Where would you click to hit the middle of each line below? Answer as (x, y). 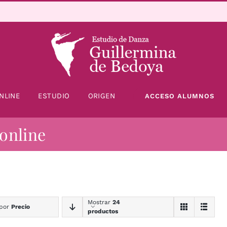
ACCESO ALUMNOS (180, 96)
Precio (20, 207)
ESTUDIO (54, 96)
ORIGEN (102, 96)
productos (103, 212)
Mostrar (100, 202)
